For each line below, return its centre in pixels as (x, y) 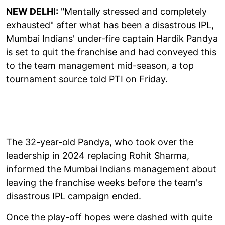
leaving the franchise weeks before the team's (104, 182)
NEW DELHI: (32, 11)
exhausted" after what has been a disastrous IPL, (110, 25)
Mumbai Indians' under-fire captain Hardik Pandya (112, 38)
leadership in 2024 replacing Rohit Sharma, (98, 155)
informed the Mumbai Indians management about (111, 169)
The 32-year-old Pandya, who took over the (100, 142)
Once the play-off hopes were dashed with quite (109, 217)
